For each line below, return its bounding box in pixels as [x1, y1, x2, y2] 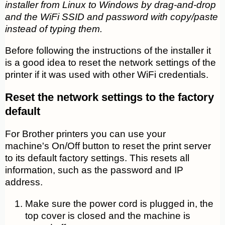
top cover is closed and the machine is [25, 210, 190, 221]
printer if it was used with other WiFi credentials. [5, 69, 208, 80]
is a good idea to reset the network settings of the [5, 57, 216, 68]
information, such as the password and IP [5, 165, 183, 176]
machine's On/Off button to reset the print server [5, 141, 211, 152]
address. [5, 177, 43, 188]
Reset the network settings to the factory [5, 91, 214, 104]
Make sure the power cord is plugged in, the [25, 198, 213, 209]
